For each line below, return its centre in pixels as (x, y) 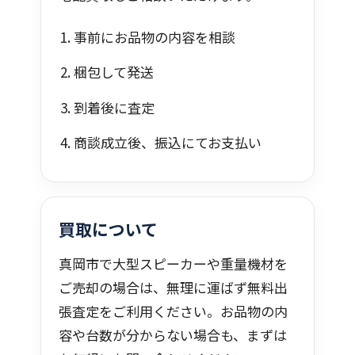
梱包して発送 (114, 72)
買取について (108, 229)
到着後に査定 (115, 107)
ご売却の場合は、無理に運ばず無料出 (173, 287)
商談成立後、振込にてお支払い (168, 143)
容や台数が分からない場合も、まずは (173, 334)
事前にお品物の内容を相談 (155, 36)
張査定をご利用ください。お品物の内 (173, 311)
